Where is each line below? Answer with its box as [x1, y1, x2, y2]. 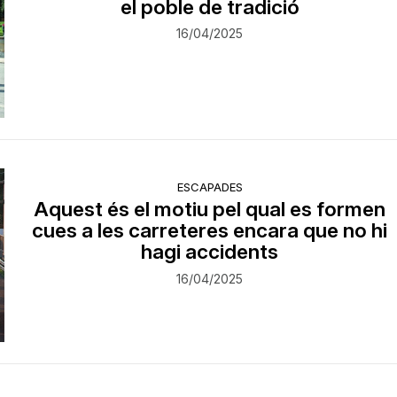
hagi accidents [141, 239, 279, 264]
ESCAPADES [176, 180, 243, 195]
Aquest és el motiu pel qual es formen [34, 197, 386, 222]
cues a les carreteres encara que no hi [32, 218, 388, 243]
